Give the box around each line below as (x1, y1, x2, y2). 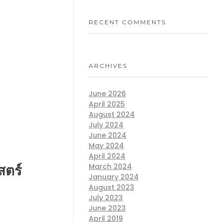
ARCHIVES (89, 62, 127, 70)
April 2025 (89, 99, 125, 109)
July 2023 (89, 192, 123, 203)
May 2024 (89, 140, 124, 151)
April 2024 (89, 151, 125, 161)
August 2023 (89, 182, 134, 192)
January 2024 (89, 171, 139, 182)
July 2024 (89, 119, 123, 130)
